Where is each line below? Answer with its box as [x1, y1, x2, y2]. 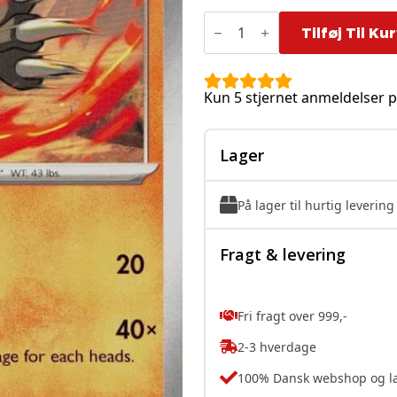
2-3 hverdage [237, 338, 316, 355]
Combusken [203, 8, 284, 27]
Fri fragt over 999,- [237, 307, 347, 324]
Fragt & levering [220, 244, 346, 265]
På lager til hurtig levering [237, 196, 394, 214]
